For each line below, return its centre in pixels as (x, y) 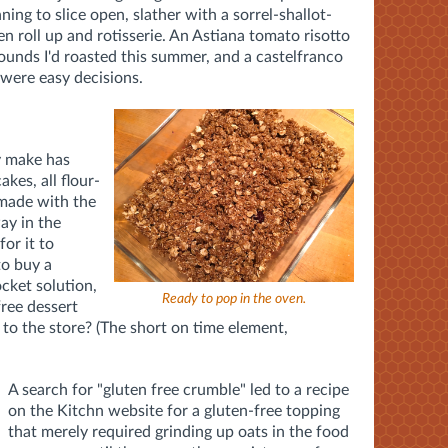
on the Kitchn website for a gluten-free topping (174, 410)
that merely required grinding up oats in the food (178, 431)
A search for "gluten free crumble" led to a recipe (178, 389)
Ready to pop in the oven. (234, 298)
